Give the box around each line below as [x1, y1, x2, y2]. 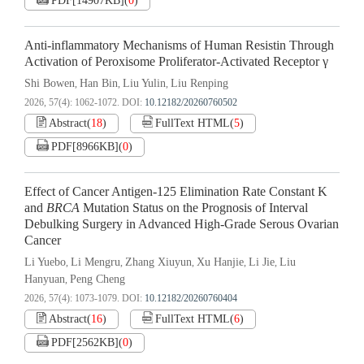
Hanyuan [24, 273, 65, 286]
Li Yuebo [24, 256, 66, 269]
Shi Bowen [24, 77, 75, 90]
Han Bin [80, 77, 118, 90]
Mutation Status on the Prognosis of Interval [80, 201, 308, 216]
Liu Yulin [123, 77, 166, 90]
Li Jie [249, 256, 275, 269]
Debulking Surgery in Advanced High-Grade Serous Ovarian [24, 217, 339, 232]
